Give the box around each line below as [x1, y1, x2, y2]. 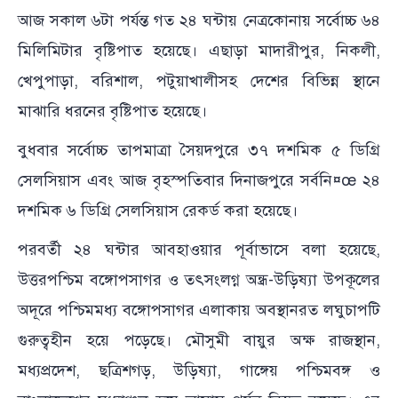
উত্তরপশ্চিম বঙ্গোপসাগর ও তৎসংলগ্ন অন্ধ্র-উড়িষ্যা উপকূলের [18, 269, 380, 290]
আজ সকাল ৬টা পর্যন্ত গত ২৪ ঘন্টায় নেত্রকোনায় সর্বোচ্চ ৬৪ [18, 10, 380, 30]
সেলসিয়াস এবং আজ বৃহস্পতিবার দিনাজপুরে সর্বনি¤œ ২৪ [18, 170, 380, 190]
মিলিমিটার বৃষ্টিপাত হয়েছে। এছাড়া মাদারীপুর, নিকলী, [18, 40, 380, 60]
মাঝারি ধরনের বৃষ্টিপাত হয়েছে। [18, 100, 207, 121]
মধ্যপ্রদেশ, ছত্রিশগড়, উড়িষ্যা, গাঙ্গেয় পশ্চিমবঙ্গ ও [18, 360, 380, 380]
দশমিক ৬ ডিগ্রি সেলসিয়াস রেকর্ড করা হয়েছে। [18, 200, 298, 220]
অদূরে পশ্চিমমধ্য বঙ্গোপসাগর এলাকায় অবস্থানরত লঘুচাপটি [18, 299, 380, 320]
